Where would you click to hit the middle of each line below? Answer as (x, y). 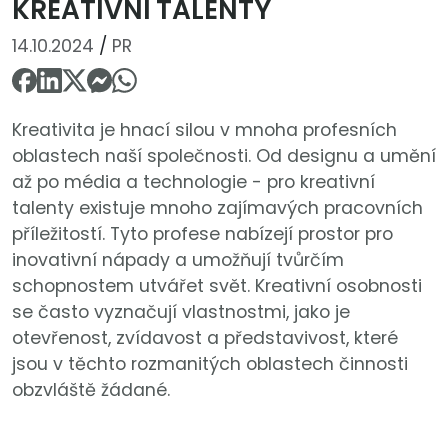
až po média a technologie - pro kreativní (193, 182)
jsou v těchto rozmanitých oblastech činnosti (210, 364)
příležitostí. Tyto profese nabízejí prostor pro (202, 234)
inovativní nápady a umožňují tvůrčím (178, 260)
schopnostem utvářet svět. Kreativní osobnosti (217, 286)
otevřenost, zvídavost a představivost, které (205, 338)
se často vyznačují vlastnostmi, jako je (181, 312)
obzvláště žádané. (91, 390)
